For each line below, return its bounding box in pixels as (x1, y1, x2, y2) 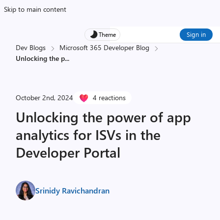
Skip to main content (4, 4, 66, 14)
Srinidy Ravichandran (35, 185, 110, 195)
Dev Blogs (16, 43, 46, 52)
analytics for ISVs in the (16, 125, 161, 143)
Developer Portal (16, 143, 120, 161)
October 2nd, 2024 (16, 93, 73, 102)
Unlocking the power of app (16, 108, 191, 126)
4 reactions (93, 93, 126, 102)
